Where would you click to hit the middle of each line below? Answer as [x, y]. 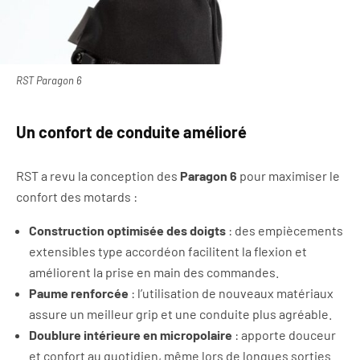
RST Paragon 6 [49, 81]
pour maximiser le [288, 175]
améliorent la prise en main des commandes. [154, 272]
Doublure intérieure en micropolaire [131, 334]
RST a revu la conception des [98, 175]
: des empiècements [284, 230]
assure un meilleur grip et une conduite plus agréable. [180, 313]
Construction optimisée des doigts [127, 230]
